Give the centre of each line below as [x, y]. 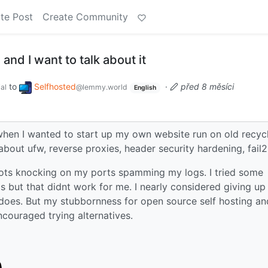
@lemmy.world [102, 87]
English [145, 88]
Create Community [85, 17]
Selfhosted [55, 86]
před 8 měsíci [207, 86]
